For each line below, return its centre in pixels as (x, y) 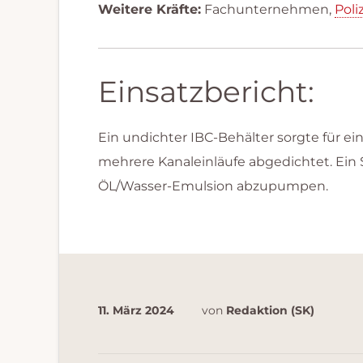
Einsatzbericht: (206, 92)
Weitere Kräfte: (149, 9)
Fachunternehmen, (268, 9)
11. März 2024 (136, 310)
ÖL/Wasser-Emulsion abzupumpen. (213, 186)
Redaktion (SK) (270, 310)
